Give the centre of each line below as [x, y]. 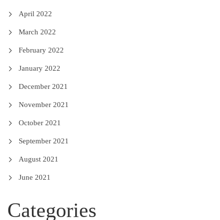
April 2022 [35, 14]
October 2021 [40, 123]
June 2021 [34, 177]
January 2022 [39, 68]
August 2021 [38, 159]
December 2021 [43, 86]
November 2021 [43, 105]
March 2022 [37, 32]
